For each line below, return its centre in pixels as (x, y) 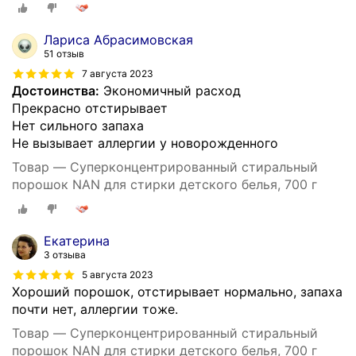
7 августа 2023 (118, 73)
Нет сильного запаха (78, 125)
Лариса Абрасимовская (118, 39)
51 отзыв (64, 53)
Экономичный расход (170, 90)
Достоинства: (56, 90)
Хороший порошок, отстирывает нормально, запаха (177, 292)
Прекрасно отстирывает (90, 108)
